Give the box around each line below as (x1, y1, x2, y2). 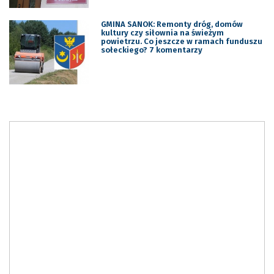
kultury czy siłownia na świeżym (100, 28, 224, 37)
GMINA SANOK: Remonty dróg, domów (100, 19, 243, 29)
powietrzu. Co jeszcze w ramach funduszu (100, 36, 262, 46)
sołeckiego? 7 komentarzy (100, 45, 202, 54)
